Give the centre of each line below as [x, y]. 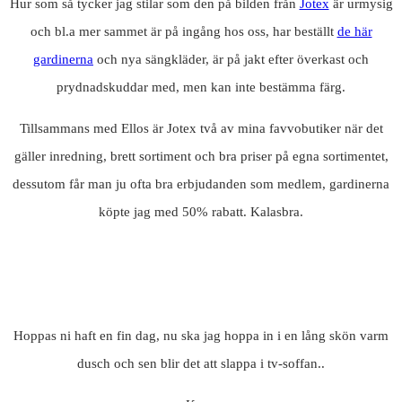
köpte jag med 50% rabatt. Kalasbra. [201, 212]
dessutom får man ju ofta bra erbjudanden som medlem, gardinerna [201, 184]
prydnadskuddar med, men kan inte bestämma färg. [201, 87]
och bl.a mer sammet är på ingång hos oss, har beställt [184, 32]
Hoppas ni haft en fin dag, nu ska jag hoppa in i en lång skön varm [201, 336]
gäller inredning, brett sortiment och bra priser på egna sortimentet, [201, 157]
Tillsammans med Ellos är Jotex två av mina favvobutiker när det [201, 129]
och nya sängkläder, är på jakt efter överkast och [231, 60]
